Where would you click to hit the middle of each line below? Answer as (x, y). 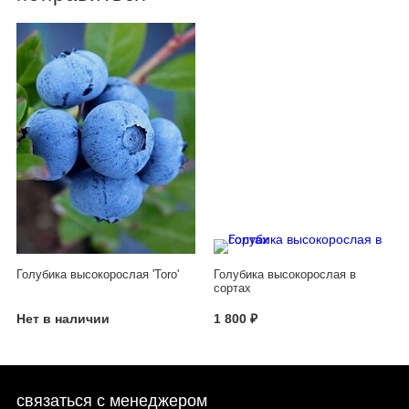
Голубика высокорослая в (285, 274)
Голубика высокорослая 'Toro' (98, 274)
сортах (232, 288)
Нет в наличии (63, 319)
